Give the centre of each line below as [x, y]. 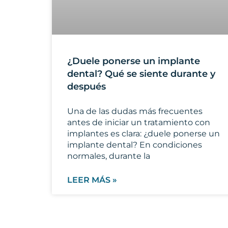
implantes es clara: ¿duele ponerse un [144, 134]
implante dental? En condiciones [135, 145]
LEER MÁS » [92, 180]
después [87, 87]
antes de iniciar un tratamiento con [139, 123]
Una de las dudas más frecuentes [135, 111]
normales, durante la [109, 156]
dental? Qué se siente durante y [141, 74]
